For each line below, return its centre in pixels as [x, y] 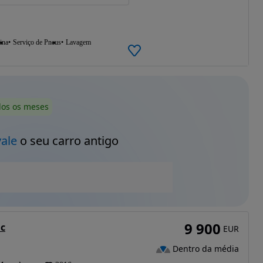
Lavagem [78, 42]
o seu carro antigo [68, 141]
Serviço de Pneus [37, 42]
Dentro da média [205, 249]
